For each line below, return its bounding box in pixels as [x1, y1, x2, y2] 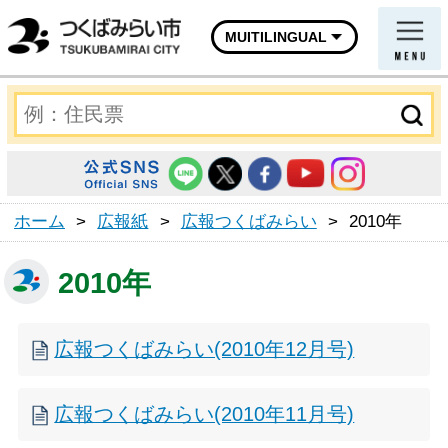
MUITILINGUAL [224, 29, 327, 46]
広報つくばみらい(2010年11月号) [54, 402, 355, 425]
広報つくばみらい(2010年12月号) [54, 338, 355, 361]
